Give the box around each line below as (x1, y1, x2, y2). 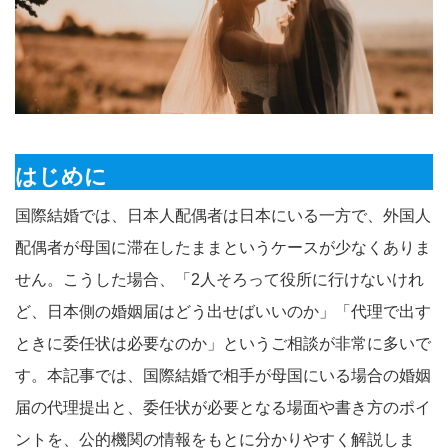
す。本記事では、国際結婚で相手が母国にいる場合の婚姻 (15, 366, 431, 384)
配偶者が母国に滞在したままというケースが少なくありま (15, 238, 431, 256)
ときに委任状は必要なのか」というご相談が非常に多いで (15, 334, 431, 352)
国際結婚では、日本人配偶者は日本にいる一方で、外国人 (15, 206, 431, 224)
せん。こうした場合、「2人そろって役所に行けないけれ (15, 270, 424, 288)
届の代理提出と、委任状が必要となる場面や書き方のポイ (15, 398, 431, 416)
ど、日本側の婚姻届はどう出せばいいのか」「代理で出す (15, 302, 431, 320)
